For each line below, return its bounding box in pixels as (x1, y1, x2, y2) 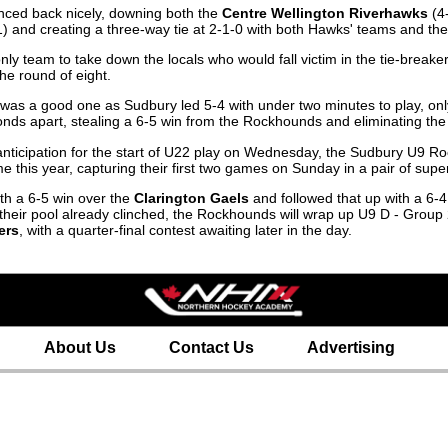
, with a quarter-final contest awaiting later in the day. (19, 222, 352, 239)
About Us (43, 338, 116, 356)
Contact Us (168, 338, 254, 356)
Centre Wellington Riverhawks (222, 4, 428, 21)
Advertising (306, 338, 395, 356)
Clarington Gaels (134, 190, 249, 207)
